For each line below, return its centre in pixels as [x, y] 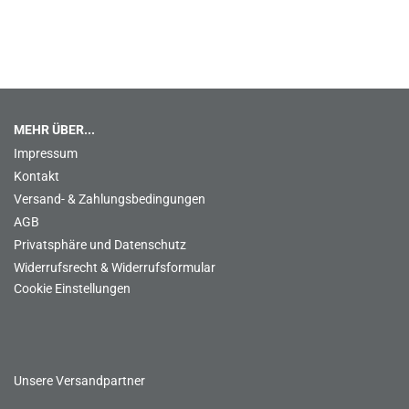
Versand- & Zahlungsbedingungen [110, 199]
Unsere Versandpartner [79, 381]
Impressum [46, 153]
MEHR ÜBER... [54, 130]
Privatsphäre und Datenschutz [100, 245]
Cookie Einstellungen [72, 288]
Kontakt [37, 176]
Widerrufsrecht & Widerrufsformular [115, 267]
